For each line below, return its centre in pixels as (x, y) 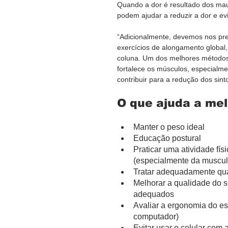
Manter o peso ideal (169, 127)
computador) (156, 216)
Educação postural (167, 138)
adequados (154, 194)
